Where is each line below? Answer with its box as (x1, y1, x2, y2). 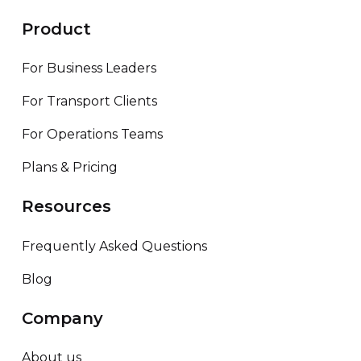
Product (21, 19, 91, 39)
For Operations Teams (21, 127, 163, 143)
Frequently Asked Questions (21, 238, 207, 254)
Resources (21, 197, 111, 217)
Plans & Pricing (21, 160, 118, 176)
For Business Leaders (21, 60, 156, 77)
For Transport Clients (21, 93, 157, 110)
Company (21, 308, 103, 328)
